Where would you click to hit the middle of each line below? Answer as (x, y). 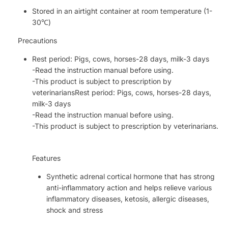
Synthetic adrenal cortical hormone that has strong (131, 177)
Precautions (37, 40)
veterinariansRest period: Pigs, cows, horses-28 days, (122, 92)
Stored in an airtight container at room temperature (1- (122, 11)
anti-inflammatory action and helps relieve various (129, 188)
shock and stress (75, 210)
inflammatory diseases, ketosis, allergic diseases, (128, 199)
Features (46, 158)
